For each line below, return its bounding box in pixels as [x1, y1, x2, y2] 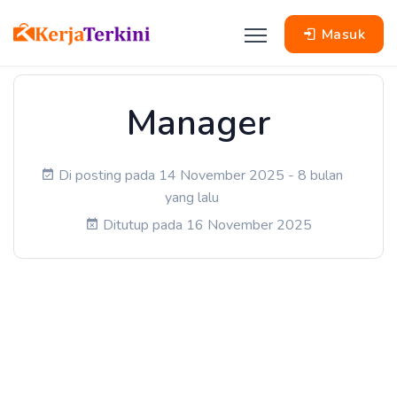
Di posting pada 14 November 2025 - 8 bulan [58, 166, 343, 185]
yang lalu [164, 188, 219, 207]
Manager [126, 99, 271, 147]
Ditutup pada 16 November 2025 [103, 215, 312, 235]
